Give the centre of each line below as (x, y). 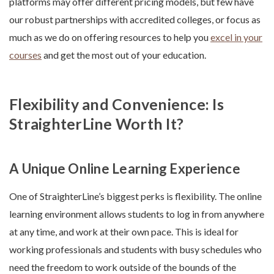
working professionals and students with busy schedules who (135, 250)
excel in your (236, 37)
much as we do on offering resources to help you (110, 37)
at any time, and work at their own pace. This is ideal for (124, 232)
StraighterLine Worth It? (96, 124)
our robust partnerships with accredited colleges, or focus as (135, 20)
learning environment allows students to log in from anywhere (137, 214)
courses (25, 55)
